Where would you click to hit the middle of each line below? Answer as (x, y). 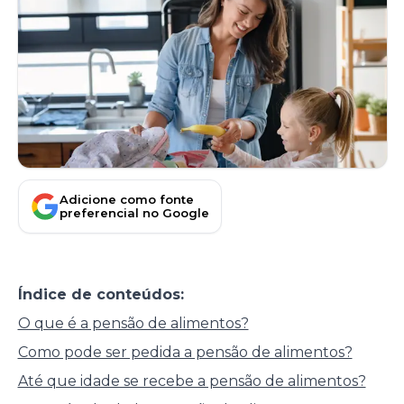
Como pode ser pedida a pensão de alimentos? (185, 353)
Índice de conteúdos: (101, 295)
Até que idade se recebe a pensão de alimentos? (192, 381)
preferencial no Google (134, 213)
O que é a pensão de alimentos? (133, 324)
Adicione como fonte (127, 199)
